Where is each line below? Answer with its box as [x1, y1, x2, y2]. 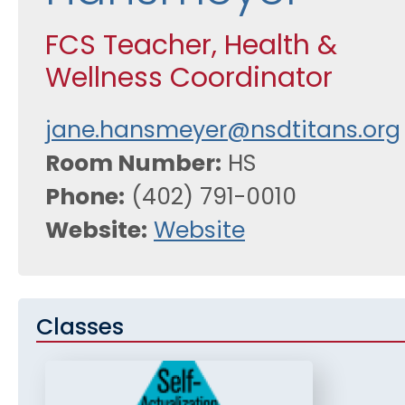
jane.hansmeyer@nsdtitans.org [45, 119, 400, 143]
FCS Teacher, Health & [45, 33, 337, 61]
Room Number [45, 153, 215, 176]
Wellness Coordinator [45, 65, 333, 94]
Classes [36, 316, 124, 340]
